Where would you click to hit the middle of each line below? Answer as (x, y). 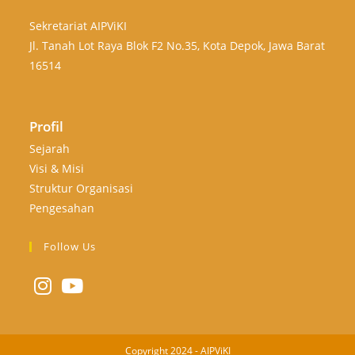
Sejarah (50, 149)
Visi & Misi (57, 168)
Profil (47, 126)
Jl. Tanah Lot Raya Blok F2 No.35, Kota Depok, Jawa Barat (177, 46)
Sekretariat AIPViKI (78, 26)
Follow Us (70, 246)
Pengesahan (62, 208)
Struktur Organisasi (82, 188)
